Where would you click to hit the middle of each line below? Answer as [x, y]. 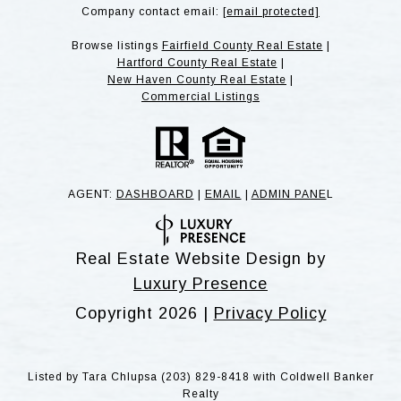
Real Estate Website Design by [200, 258]
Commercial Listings [200, 97]
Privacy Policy [270, 313]
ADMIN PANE [289, 195]
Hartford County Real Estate [197, 63]
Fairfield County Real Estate [242, 46]
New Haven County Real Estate [197, 80]
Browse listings [116, 46]
